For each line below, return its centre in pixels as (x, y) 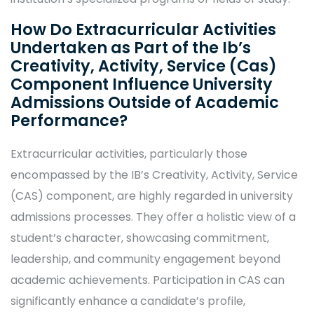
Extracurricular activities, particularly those (129, 154)
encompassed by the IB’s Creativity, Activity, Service (154, 175)
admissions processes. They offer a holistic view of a (153, 217)
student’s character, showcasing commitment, (140, 238)
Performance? (69, 121)
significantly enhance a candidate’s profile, (128, 301)
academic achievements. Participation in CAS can (148, 280)
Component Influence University (142, 84)
